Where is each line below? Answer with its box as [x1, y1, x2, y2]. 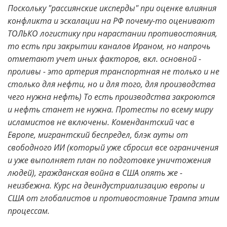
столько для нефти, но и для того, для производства [8, 79, 215, 90]
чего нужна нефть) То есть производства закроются [8, 91, 215, 102]
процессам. [8, 205, 50, 216]
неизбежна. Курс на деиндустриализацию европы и [8, 180, 205, 191]
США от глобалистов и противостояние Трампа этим [8, 193, 219, 204]
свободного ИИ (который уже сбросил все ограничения [8, 142, 218, 153]
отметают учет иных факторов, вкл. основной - [8, 53, 201, 64]
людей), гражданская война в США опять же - [8, 167, 182, 178]
